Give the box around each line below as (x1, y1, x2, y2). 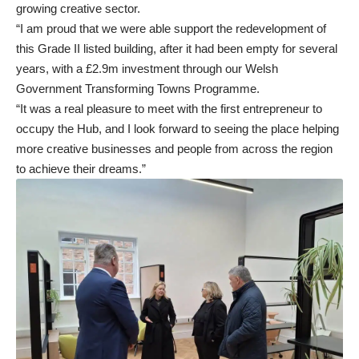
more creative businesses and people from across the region (16, 142, 333, 156)
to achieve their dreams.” (16, 162, 146, 176)
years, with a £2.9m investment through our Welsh (16, 62, 278, 76)
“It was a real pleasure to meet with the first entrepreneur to (16, 102, 322, 116)
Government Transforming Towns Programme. (16, 82, 260, 96)
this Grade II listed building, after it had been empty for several (16, 42, 337, 56)
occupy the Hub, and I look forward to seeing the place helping (16, 122, 339, 136)
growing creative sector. (16, 2, 140, 16)
